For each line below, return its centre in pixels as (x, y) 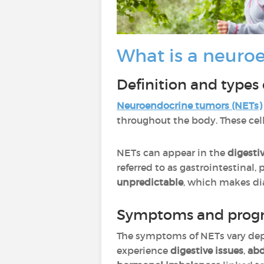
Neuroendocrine (156, 105)
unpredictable (150, 182)
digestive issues (207, 250)
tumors (212, 105)
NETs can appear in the (172, 153)
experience (143, 250)
